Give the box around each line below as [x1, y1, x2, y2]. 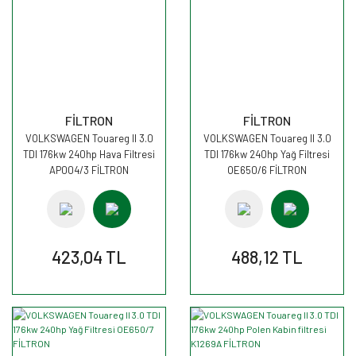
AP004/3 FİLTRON [49, 164, 129, 176]
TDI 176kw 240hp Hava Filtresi [23, 148, 155, 161]
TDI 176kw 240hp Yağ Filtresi [204, 148, 330, 161]
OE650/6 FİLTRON [227, 164, 307, 176]
